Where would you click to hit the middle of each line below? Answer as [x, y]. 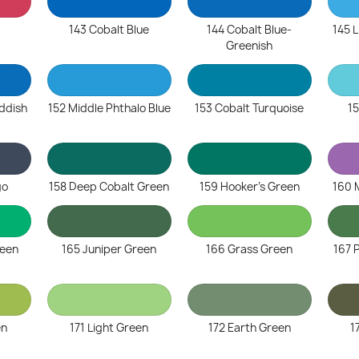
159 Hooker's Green [249, 187]
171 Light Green [109, 328]
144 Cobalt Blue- [250, 30]
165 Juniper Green [109, 249]
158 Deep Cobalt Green [109, 187]
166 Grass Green [250, 249]
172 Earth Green [249, 328]
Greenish [250, 46]
